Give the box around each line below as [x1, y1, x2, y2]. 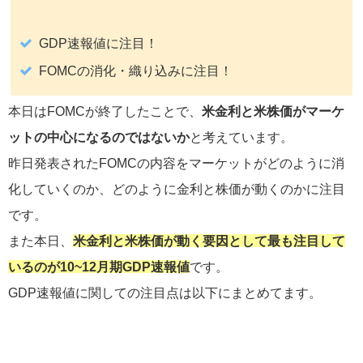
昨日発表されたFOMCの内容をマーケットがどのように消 [8, 156, 344, 170]
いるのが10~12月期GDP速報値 [8, 260, 190, 274]
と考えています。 [190, 130, 293, 144]
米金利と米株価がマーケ [202, 105, 344, 118]
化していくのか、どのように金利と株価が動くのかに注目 [8, 182, 345, 196]
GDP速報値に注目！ [39, 36, 159, 50]
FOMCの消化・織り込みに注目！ [39, 63, 233, 77]
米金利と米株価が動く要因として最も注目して [73, 234, 345, 248]
